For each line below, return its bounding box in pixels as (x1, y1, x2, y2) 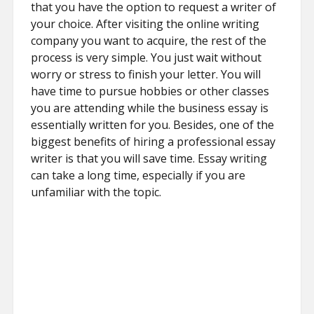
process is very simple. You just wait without (31, 50, 262, 65)
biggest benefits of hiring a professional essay (31, 134, 276, 149)
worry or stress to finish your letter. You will (31, 67, 261, 82)
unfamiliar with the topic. (31, 184, 162, 200)
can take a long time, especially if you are (31, 168, 246, 183)
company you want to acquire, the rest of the (31, 33, 267, 48)
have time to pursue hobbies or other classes (31, 83, 270, 99)
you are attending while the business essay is (31, 100, 269, 116)
